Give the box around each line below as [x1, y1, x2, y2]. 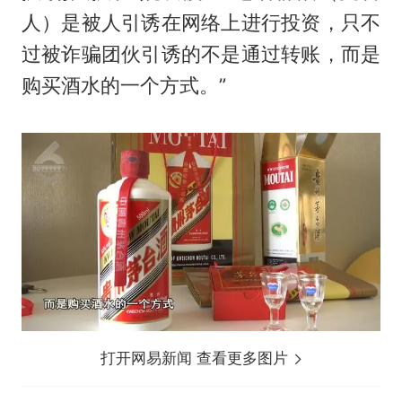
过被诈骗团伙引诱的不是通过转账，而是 [21, 42, 381, 66]
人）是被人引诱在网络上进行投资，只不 [21, 11, 381, 35]
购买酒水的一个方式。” [21, 74, 226, 98]
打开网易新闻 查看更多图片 [100, 348, 293, 367]
